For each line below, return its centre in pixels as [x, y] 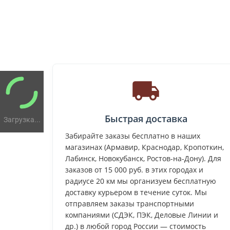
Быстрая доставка [146, 118]
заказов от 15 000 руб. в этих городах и [134, 169]
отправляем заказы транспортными [130, 203]
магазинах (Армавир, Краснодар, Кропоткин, [145, 147]
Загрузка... [22, 119]
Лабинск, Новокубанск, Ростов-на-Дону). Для [143, 158]
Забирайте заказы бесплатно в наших [133, 136]
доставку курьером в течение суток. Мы [136, 192]
